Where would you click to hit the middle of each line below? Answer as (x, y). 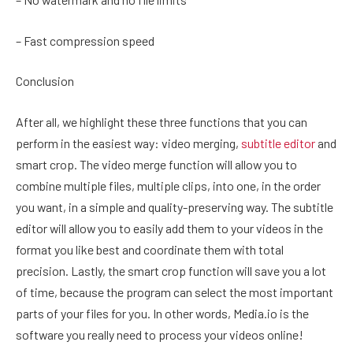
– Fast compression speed (85, 40)
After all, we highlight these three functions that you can (162, 121)
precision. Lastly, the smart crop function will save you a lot (171, 270)
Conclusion (45, 81)
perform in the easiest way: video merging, (128, 143)
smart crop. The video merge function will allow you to (156, 164)
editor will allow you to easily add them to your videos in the (169, 228)
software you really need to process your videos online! (160, 334)
